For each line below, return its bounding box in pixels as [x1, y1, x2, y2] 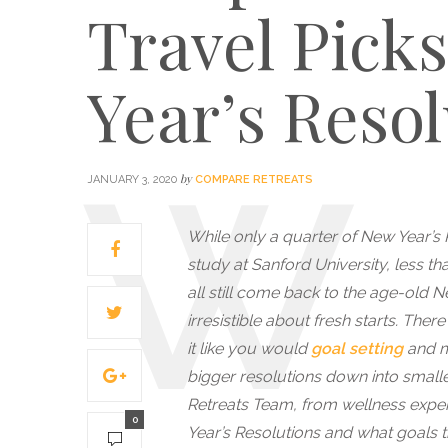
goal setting [311, 339, 403, 358]
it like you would [187, 339, 311, 358]
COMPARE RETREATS [195, 173, 313, 186]
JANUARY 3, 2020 [87, 173, 177, 186]
